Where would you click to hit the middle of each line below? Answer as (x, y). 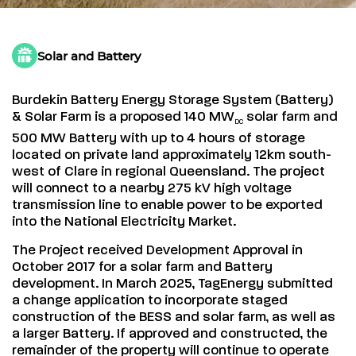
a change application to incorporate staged (150, 301)
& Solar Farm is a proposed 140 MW (124, 117)
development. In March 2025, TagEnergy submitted (173, 284)
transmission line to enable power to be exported (168, 205)
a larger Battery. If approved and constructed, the (170, 334)
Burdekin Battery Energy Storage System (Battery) (173, 100)
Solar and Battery (89, 56)
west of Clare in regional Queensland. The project (169, 172)
